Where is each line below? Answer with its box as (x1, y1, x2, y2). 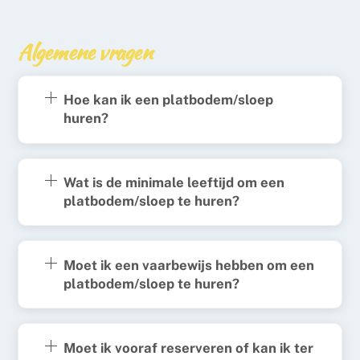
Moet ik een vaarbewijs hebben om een (63, 256, 314, 273)
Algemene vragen (18, 37, 152, 67)
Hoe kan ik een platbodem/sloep (63, 92, 273, 108)
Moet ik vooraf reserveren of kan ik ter (63, 339, 313, 356)
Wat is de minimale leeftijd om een (63, 174, 284, 190)
